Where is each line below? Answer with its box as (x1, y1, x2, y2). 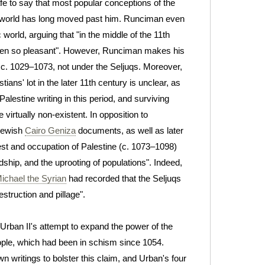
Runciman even (121, 13, 185, 24)
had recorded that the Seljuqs (66, 173, 181, 183)
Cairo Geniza (25, 125, 76, 135)
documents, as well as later (76, 125, 183, 135)
